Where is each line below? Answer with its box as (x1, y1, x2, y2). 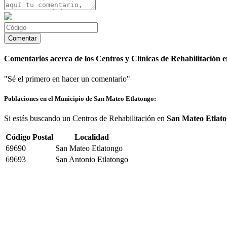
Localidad (74, 133, 109, 141)
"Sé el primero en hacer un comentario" (4, 74, 130, 83)
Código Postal (6, 133, 53, 141)
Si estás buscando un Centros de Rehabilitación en (4, 114, 167, 123)
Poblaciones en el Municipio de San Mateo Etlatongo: (4, 94, 156, 102)
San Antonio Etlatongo (55, 155, 128, 164)
